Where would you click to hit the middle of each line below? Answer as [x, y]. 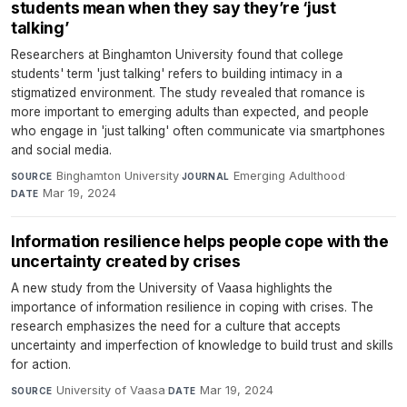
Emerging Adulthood [290, 176]
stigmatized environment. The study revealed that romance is [188, 93]
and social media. [61, 150]
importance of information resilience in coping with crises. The [192, 308]
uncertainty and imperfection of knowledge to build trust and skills [202, 346]
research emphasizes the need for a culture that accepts [176, 327]
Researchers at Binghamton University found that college [177, 55]
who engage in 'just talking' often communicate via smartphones [198, 131]
